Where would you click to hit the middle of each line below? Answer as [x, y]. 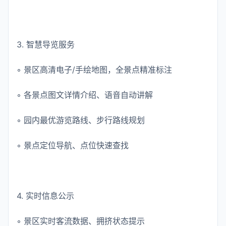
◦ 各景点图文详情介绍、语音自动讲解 [85, 95]
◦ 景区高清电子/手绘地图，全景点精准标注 [94, 70]
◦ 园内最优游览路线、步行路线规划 [81, 120]
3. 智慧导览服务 [46, 44]
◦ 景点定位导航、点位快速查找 [73, 145]
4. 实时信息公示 [45, 196]
